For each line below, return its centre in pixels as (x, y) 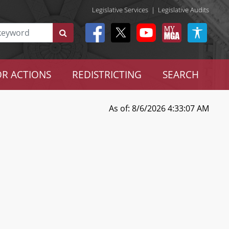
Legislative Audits (184, 9)
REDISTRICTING (107, 74)
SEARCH (180, 74)
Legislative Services (120, 9)
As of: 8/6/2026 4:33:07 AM (159, 108)
